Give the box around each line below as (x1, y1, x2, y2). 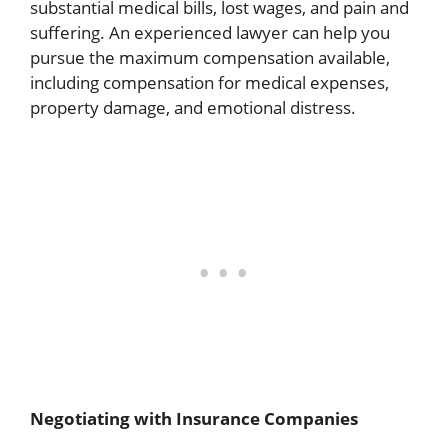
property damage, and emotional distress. (30, 96, 356, 120)
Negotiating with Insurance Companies (30, 406, 358, 430)
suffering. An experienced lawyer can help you (30, 21, 390, 45)
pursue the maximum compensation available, (30, 46, 390, 70)
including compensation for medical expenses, (30, 71, 389, 95)
